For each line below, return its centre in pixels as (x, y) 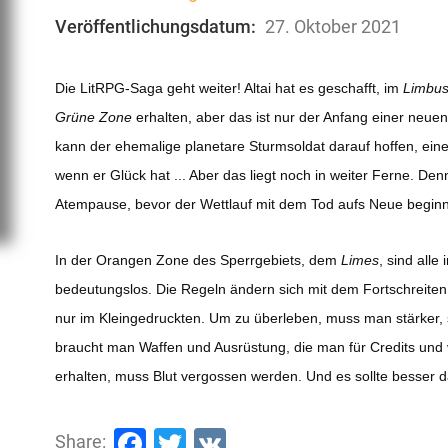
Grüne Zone (94, 116)
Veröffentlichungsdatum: (156, 26)
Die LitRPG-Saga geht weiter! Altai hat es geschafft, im (229, 87)
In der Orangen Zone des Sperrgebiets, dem (198, 259)
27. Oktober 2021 (333, 26)
